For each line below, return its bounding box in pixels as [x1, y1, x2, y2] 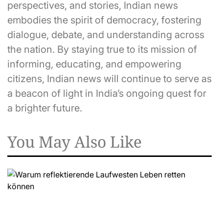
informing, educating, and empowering [7, 58, 181, 70]
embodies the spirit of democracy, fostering [7, 14, 201, 26]
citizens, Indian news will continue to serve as [7, 72, 212, 85]
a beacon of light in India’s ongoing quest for [7, 87, 206, 99]
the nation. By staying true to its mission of [7, 43, 197, 55]
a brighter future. [7, 102, 82, 114]
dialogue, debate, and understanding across [7, 28, 204, 41]
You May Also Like [7, 131, 142, 152]
